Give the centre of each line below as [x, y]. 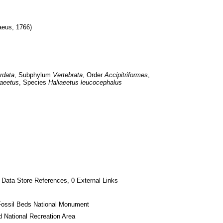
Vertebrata [67, 75]
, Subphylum [33, 75]
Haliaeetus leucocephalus [85, 82]
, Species [33, 82]
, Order [93, 75]
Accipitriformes [126, 75]
